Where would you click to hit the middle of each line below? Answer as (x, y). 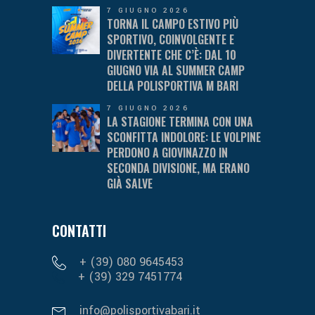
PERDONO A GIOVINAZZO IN (167, 152)
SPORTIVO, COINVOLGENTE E (171, 39)
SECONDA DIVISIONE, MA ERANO (178, 168)
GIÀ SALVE (130, 183)
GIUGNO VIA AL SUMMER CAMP (176, 70)
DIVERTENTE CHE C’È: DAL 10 (172, 54)
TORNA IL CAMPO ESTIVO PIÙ (173, 24)
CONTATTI (79, 230)
